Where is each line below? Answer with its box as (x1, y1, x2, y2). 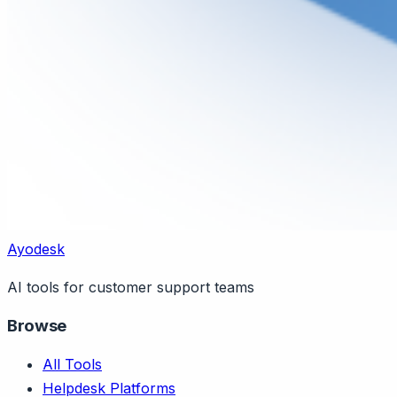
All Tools (43, 354, 102, 373)
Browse (7, 315, 66, 336)
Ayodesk (7, 240, 65, 259)
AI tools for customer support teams (7, 278, 254, 297)
